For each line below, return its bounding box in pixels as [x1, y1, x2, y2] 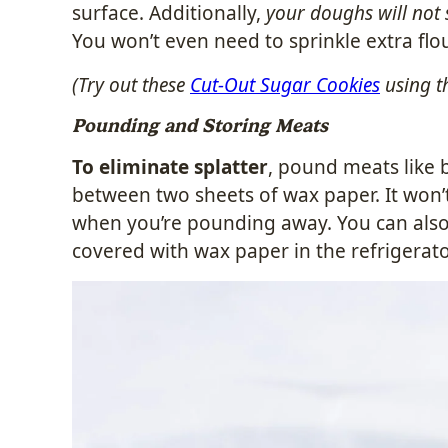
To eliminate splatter [72, 153, 268, 180]
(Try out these [72, 71, 190, 98]
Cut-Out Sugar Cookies [190, 71, 380, 98]
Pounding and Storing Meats [72, 113, 328, 137]
